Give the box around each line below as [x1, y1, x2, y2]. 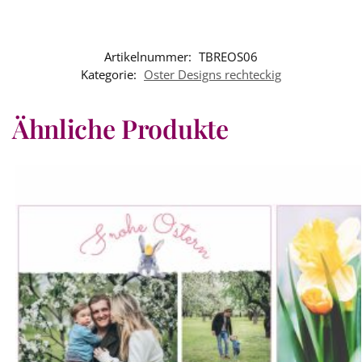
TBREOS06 [199, 48, 258, 65]
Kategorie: [81, 65, 140, 82]
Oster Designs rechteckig [144, 65, 281, 82]
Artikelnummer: [104, 48, 195, 65]
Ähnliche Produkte [12, 110, 229, 145]
